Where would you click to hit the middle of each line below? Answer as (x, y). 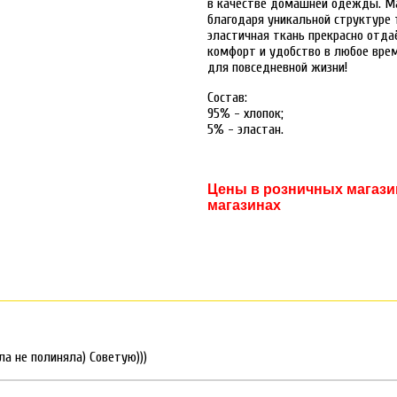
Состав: (227, 97)
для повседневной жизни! (277, 67)
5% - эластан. (245, 129)
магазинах (244, 205)
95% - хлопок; (245, 113)
